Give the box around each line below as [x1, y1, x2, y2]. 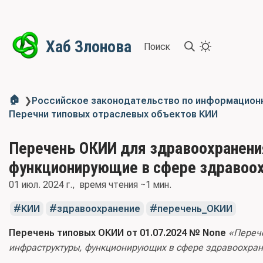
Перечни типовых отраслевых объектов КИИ [9, 109, 218, 120]
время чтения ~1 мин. [80, 179, 171, 190]
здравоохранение [56, 203, 140, 214]
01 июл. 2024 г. [9, 179, 72, 190]
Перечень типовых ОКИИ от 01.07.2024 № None [9, 227, 226, 238]
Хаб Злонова [46, 36, 131, 56]
